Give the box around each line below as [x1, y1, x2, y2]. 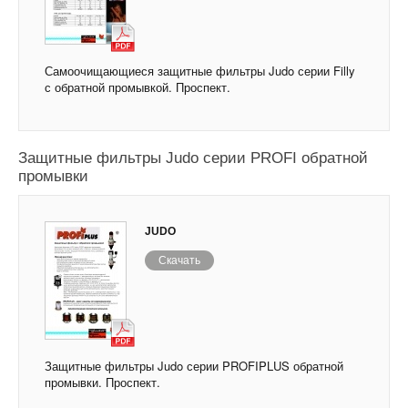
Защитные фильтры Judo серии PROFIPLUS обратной [45, 357, 343, 375]
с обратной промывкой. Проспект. [45, 78, 230, 97]
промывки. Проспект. [45, 373, 160, 392]
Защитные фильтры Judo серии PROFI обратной [18, 149, 368, 168]
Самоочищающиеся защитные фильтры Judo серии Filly [45, 62, 355, 80]
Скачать [158, 254, 200, 268]
